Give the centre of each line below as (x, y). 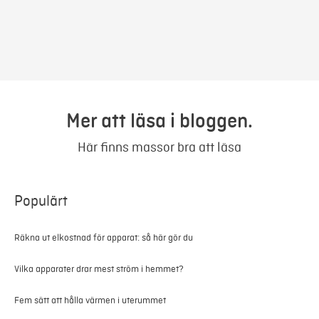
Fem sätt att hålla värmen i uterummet (90, 300)
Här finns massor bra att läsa (159, 147)
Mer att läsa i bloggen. (159, 121)
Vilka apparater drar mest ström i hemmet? (99, 268)
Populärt (41, 201)
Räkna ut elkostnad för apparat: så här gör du (104, 237)
